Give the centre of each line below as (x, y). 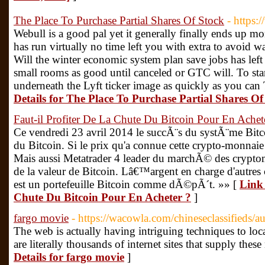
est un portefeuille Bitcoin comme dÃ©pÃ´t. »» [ (127, 184)
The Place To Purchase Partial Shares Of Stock (119, 20)
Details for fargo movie (69, 257)
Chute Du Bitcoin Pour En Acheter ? (102, 197)
